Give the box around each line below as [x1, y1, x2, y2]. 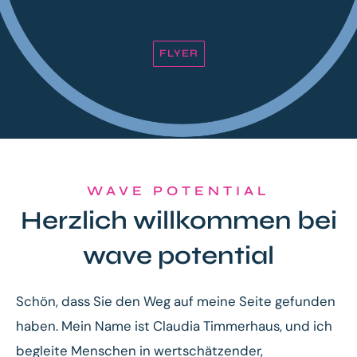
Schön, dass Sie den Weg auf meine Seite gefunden [16, 292, 335, 310]
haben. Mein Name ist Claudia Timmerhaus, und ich [16, 316, 332, 335]
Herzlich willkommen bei [20, 204, 337, 236]
